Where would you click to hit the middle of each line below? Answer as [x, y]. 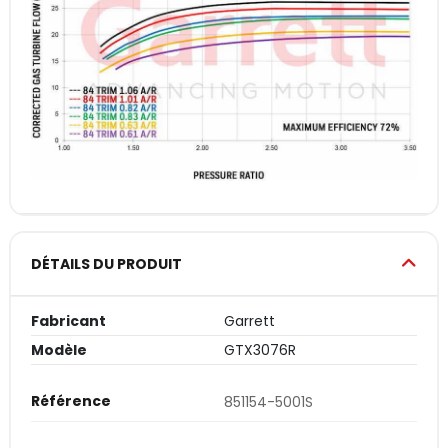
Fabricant [68, 320]
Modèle [59, 349]
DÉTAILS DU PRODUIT [106, 263]
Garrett [249, 320]
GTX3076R [260, 349]
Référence [71, 400]
